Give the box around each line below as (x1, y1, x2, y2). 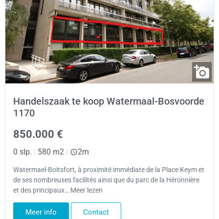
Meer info (25, 208, 57, 217)
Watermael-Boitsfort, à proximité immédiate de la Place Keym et (13, 165, 204, 174)
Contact (83, 208, 109, 217)
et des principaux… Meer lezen (13, 186, 103, 195)
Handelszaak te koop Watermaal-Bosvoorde (13, 95, 204, 107)
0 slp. (13, 147, 32, 156)
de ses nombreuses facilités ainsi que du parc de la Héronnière (13, 175, 199, 184)
